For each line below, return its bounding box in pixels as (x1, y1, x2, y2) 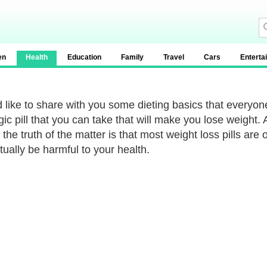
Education (67, 53, 101, 61)
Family (121, 53, 144, 61)
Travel (163, 53, 184, 61)
